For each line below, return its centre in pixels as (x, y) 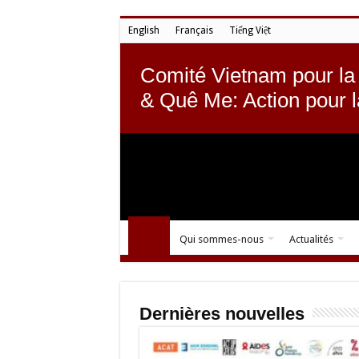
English (143, 30)
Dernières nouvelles (222, 313)
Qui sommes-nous (221, 239)
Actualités (311, 239)
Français (194, 30)
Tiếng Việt (250, 30)
